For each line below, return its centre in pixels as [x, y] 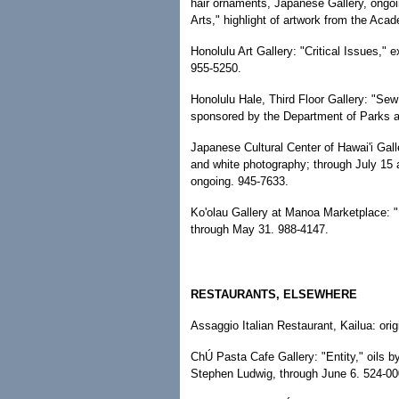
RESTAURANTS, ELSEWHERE [274, 294]
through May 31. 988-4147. [260, 229]
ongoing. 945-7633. [240, 181]
